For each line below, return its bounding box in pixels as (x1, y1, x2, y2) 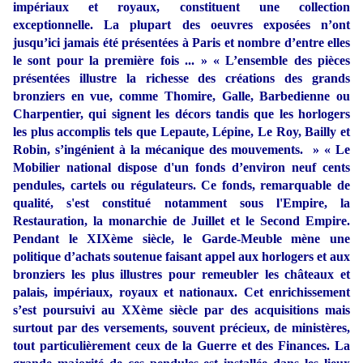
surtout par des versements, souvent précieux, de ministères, (13, 321, 350, 335)
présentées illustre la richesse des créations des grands (13, 71, 350, 86)
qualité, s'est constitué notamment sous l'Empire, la (13, 196, 350, 211)
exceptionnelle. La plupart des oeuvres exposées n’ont (13, 18, 350, 32)
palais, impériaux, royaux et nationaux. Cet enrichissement (13, 285, 350, 300)
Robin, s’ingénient (13, 143, 114, 157)
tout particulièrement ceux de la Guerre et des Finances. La (13, 339, 350, 353)
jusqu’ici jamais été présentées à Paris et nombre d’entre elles (13, 36, 350, 50)
